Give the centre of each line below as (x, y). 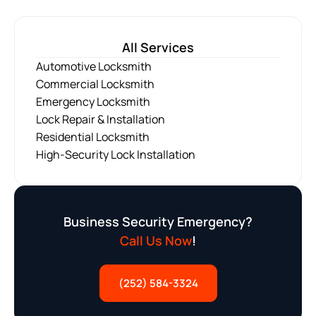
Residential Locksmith (93, 137)
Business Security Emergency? (158, 222)
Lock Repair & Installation (101, 120)
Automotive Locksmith (94, 67)
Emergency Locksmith (93, 102)
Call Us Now (156, 241)
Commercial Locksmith (95, 84)
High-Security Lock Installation (116, 155)
